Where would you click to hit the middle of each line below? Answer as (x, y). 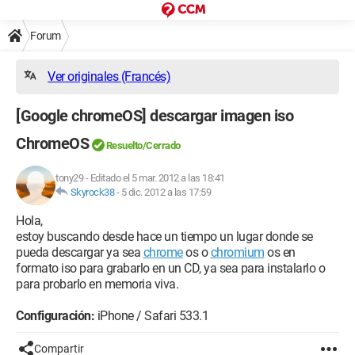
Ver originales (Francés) (109, 76)
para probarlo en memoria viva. (97, 284)
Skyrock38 (92, 192)
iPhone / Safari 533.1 (151, 316)
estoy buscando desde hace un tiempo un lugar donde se (164, 237)
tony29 (69, 178)
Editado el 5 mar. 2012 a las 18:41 (157, 178)
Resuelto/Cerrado (143, 145)
